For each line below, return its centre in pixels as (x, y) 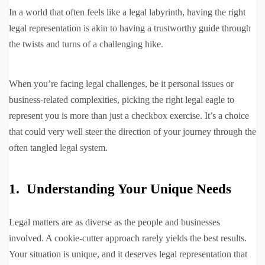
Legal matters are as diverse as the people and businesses (114, 222)
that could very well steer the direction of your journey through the (132, 132)
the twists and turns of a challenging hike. (87, 44)
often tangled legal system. (58, 148)
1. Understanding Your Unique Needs (120, 189)
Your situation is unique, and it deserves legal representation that (128, 254)
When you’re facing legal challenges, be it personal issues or (121, 84)
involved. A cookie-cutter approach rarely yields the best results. (128, 238)
